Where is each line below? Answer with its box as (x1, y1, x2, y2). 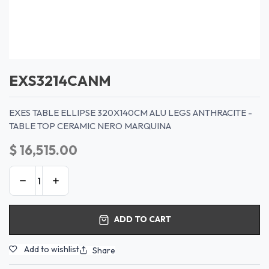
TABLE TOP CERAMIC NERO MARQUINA (9, 119, 171, 131)
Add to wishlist (24, 244, 79, 255)
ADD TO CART (113, 214, 171, 225)
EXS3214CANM (9, 71, 111, 89)
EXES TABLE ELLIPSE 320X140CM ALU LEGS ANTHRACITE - (9, 106, 252, 118)
